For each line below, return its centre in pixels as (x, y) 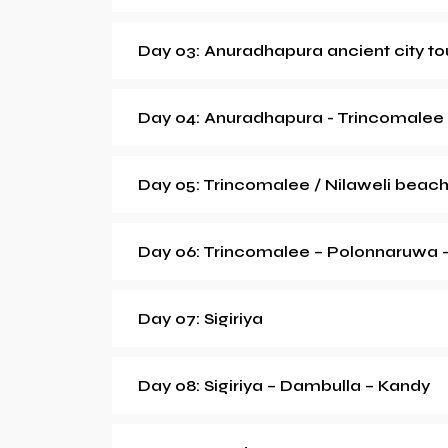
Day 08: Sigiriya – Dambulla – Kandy (284, 386)
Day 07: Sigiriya (200, 319)
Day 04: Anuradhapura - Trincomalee (291, 118)
